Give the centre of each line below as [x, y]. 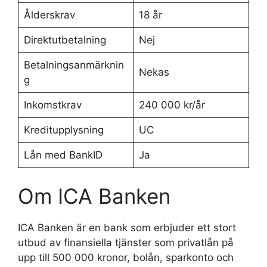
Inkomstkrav [52, 105]
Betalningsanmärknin [74, 65]
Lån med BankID [63, 155]
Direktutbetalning [65, 40]
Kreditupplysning [63, 130]
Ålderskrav [49, 15]
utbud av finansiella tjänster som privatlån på [126, 242]
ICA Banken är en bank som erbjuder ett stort [127, 227]
